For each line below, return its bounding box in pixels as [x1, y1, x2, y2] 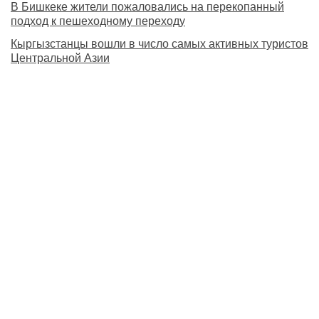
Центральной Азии [11, 52, 110, 65]
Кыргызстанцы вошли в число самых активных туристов [11, 38, 308, 51]
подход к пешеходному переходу [11, 15, 185, 28]
